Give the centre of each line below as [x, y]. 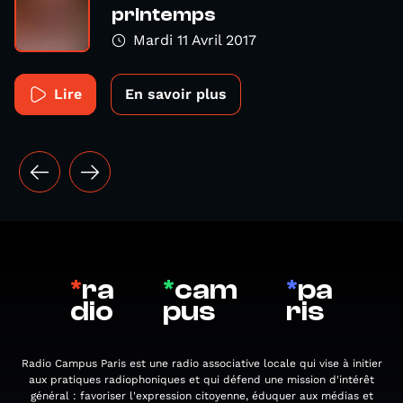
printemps [164, 14]
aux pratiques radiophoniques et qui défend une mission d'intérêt [201, 380]
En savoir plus [176, 94]
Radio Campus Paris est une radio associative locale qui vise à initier [201, 363]
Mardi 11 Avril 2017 [195, 40]
